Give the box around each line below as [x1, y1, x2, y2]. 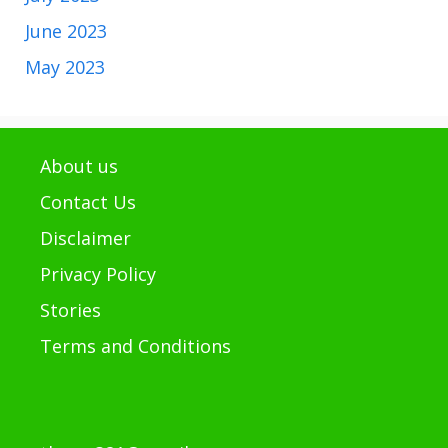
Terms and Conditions [40, 333, 231, 358]
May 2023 [25, 54, 105, 79]
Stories [40, 297, 101, 322]
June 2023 [25, 18, 107, 43]
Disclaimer [40, 225, 131, 250]
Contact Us [40, 189, 136, 214]
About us [40, 153, 118, 178]
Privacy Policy [40, 261, 156, 286]
